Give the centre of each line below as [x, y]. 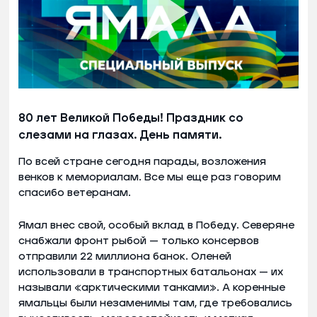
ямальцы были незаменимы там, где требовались [155, 303]
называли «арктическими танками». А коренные [152, 287]
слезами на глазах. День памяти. [120, 135]
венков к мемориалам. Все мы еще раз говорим [150, 177]
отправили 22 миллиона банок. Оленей [125, 256]
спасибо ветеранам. [75, 192]
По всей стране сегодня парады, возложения [142, 161]
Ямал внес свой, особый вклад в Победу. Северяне [156, 225]
